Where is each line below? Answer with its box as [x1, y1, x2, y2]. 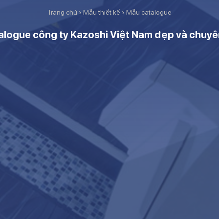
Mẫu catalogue [126, 8, 172, 16]
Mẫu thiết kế [83, 8, 120, 16]
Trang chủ [47, 8, 77, 16]
